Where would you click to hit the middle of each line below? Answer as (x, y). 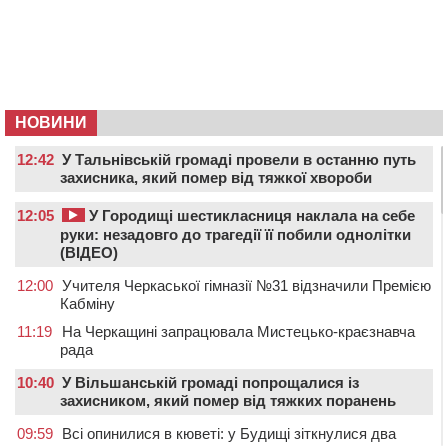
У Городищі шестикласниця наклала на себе (250, 216)
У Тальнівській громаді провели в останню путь (239, 160)
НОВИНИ (51, 123)
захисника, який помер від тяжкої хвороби (216, 178)
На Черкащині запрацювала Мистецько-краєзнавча (238, 332)
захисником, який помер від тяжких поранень (228, 401)
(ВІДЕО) (89, 253)
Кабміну (87, 304)
